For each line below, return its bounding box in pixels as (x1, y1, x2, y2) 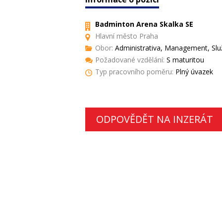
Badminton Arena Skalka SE (95, 19, 193, 29)
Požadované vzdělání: (95, 55, 165, 64)
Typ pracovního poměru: (95, 67, 173, 76)
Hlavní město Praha (95, 31, 158, 41)
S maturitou (165, 55, 204, 64)
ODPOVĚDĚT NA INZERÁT (96, 112, 213, 126)
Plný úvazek (173, 67, 213, 76)
